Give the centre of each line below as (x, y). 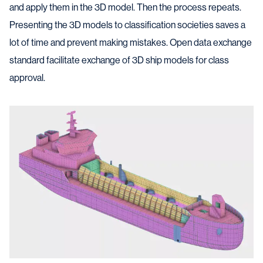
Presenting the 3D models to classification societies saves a (127, 25)
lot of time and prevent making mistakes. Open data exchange (131, 43)
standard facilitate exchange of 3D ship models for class (119, 60)
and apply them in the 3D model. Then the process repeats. (125, 7)
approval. (27, 78)
